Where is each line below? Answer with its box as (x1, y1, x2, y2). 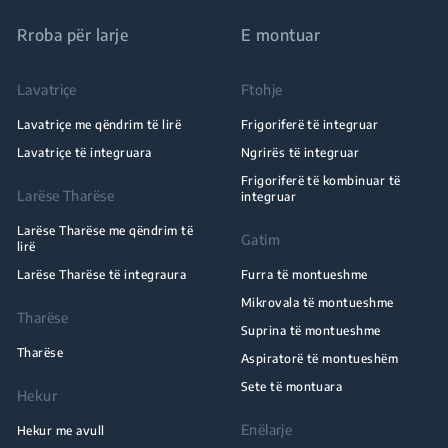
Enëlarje (240, 421, 293, 438)
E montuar (240, 25, 321, 45)
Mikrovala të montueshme (240, 295, 394, 310)
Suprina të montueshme (240, 323, 381, 338)
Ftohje (240, 81, 283, 98)
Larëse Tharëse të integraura (16, 267, 187, 282)
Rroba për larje (16, 25, 129, 45)
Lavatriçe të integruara (16, 145, 152, 160)
